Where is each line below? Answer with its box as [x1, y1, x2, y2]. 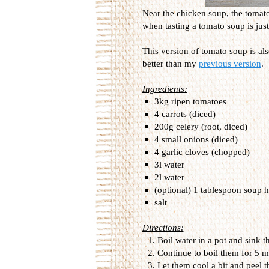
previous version [198, 58, 261, 68]
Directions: [142, 222, 184, 232]
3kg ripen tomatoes [154, 96, 226, 106]
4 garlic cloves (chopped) [154, 147, 250, 157]
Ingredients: [142, 83, 187, 94]
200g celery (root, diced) [154, 121, 247, 131]
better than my [142, 58, 199, 68]
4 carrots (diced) [154, 109, 216, 119]
